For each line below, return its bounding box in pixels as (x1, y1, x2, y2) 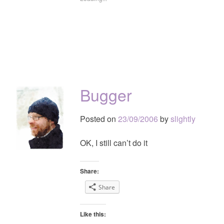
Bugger (80, 82, 132, 106)
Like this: (80, 209, 106, 218)
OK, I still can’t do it (80, 136, 147, 148)
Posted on (80, 112, 118, 124)
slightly (170, 112, 195, 124)
